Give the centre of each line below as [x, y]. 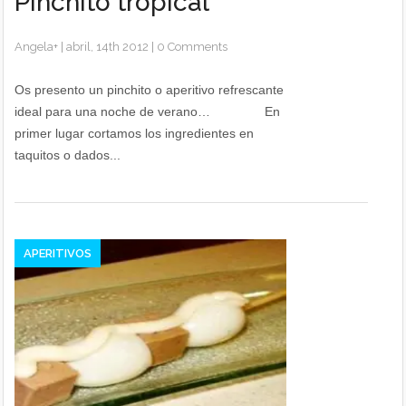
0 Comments [193, 47]
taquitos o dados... [68, 155]
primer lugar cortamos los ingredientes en [135, 133]
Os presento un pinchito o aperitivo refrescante [150, 90]
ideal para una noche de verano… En [148, 111]
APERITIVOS [58, 253]
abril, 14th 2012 [108, 47]
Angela [34, 47]
